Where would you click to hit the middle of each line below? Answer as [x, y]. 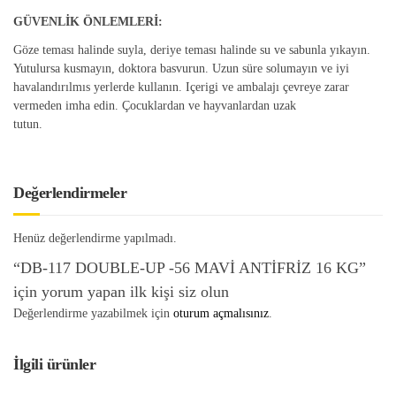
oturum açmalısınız [221, 314]
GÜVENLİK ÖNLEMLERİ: [88, 22]
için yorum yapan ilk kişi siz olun [121, 292]
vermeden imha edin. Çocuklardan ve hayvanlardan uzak [155, 105]
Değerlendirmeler [70, 192]
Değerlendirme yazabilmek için [93, 314]
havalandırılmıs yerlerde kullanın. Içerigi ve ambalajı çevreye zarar [181, 87]
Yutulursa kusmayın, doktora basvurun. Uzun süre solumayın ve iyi [181, 68]
